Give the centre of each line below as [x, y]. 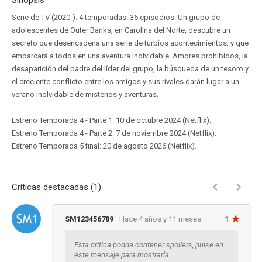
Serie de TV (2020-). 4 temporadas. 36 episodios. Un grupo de [116, 17]
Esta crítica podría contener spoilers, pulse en [149, 245]
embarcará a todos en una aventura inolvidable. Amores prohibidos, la [130, 56]
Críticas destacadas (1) [56, 187]
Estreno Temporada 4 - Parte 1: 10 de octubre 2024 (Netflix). [111, 120]
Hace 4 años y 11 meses [160, 219]
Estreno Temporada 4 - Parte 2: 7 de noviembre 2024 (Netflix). [114, 133]
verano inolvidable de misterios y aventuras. [85, 94]
